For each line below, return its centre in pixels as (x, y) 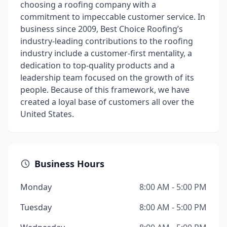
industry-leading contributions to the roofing (107, 41)
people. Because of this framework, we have (105, 90)
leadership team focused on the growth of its (107, 78)
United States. (47, 114)
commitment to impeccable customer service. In (113, 17)
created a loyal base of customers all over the (107, 102)
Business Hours (69, 164)
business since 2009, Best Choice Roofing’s (102, 29)
